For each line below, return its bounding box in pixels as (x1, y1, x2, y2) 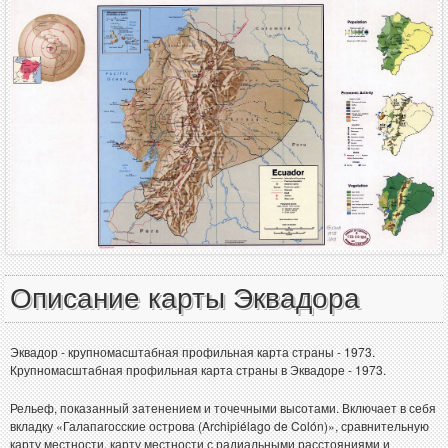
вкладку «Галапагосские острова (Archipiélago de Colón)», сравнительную (10, 416, 429, 434)
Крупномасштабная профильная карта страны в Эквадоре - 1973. (10, 360, 386, 378)
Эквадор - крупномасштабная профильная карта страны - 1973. (10, 342, 375, 360)
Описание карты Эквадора (10, 282, 360, 314)
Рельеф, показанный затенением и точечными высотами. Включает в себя (10, 398, 436, 416)
